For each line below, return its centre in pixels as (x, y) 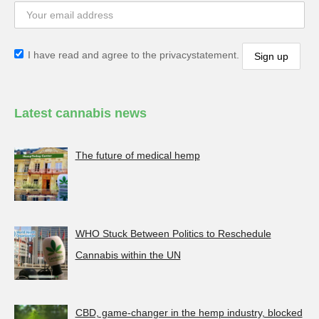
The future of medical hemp (137, 155)
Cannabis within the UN (128, 255)
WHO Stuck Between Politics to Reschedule (173, 234)
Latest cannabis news (80, 113)
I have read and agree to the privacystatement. (135, 55)
